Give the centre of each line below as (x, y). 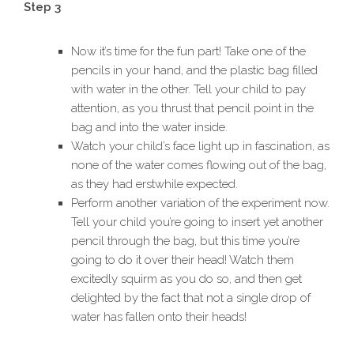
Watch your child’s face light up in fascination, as (200, 147)
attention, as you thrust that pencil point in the (192, 109)
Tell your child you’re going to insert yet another (197, 222)
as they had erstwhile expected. (154, 185)
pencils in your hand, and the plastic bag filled (194, 71)
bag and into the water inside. (149, 128)
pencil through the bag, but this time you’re (185, 241)
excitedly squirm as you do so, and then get (186, 279)
